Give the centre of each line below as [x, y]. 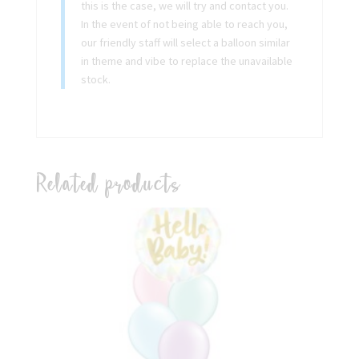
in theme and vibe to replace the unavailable [186, 61]
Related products [108, 184]
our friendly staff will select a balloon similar [185, 42]
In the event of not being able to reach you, [184, 24]
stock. [95, 79]
